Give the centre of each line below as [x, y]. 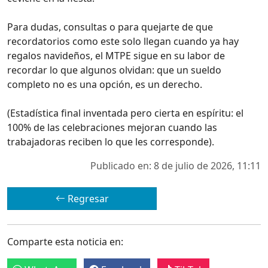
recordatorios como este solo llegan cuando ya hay [123, 41]
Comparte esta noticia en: [65, 241]
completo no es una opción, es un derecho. [105, 84]
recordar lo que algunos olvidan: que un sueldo [114, 70]
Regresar [87, 198]
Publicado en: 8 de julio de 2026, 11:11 [176, 165]
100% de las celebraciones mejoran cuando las [112, 127]
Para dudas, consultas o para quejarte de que [110, 27]
